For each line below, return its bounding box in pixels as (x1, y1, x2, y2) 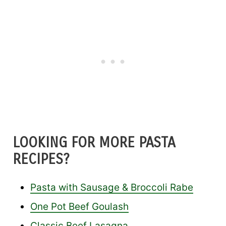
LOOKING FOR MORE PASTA (13, 134, 175, 151)
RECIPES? (13, 150, 70, 168)
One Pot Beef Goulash (30, 200, 129, 212)
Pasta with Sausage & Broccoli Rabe (30, 181, 193, 193)
